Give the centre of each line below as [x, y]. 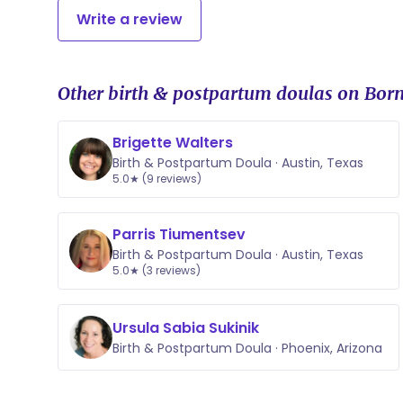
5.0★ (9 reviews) [157, 179]
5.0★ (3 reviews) [157, 270]
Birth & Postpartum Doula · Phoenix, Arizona [247, 348]
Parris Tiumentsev [179, 234]
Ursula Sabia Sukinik [186, 328]
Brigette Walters [173, 143]
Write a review [130, 19]
